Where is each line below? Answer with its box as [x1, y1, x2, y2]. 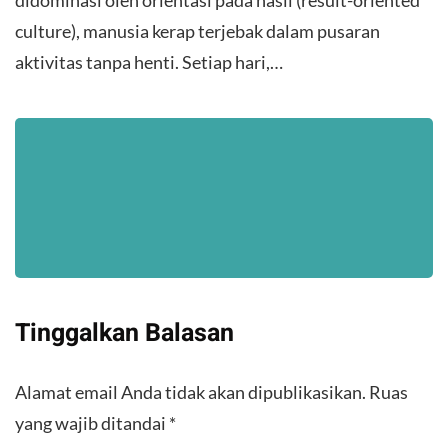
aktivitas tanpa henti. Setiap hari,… [15, 51, 283, 74]
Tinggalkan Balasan [15, 315, 234, 353]
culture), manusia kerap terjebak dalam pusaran [15, 20, 380, 43]
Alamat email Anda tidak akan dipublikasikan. [15, 381, 366, 404]
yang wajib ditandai [15, 412, 169, 435]
